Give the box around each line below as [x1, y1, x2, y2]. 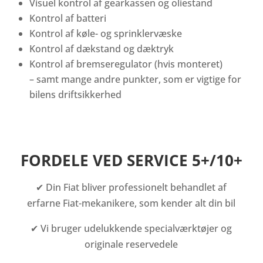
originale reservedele [85, 238, 178, 251]
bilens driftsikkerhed [29, 88, 122, 102]
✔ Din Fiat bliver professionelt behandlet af [36, 181, 227, 194]
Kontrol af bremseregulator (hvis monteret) [29, 58, 222, 71]
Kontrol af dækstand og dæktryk [29, 42, 174, 56]
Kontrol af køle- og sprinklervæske [29, 27, 182, 41]
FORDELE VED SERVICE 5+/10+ [20, 150, 242, 171]
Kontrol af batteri [29, 12, 106, 25]
